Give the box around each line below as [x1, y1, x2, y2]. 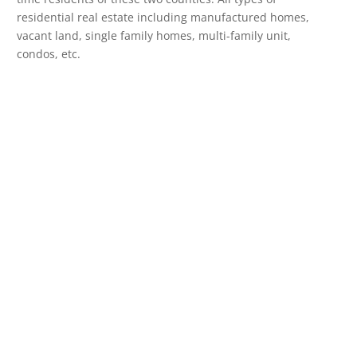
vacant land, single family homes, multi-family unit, [17, 28, 291, 43]
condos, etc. [17, 46, 80, 61]
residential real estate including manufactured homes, [17, 10, 309, 25]
